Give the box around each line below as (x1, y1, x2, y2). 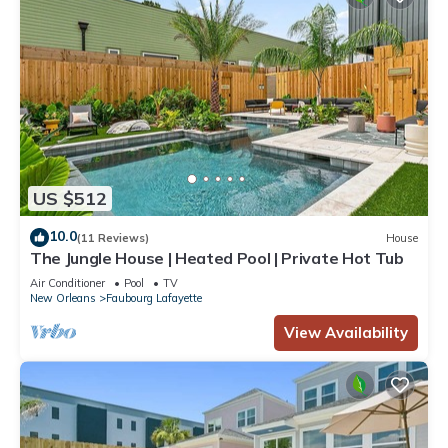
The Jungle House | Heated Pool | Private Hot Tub (30, 248, 404, 269)
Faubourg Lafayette (106, 291, 202, 306)
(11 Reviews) (77, 230, 149, 245)
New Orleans (30, 291, 96, 306)
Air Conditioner (30, 276, 105, 291)
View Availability (284, 323, 408, 343)
